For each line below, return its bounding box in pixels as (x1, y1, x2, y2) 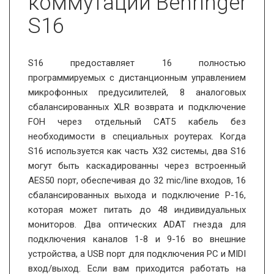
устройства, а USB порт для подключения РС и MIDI (28, 248, 246, 259)
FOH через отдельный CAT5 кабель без (28, 116, 246, 127)
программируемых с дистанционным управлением (28, 72, 246, 83)
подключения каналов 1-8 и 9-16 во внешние (28, 233, 246, 245)
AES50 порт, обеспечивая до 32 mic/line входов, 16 (28, 174, 246, 186)
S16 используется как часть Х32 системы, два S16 (28, 145, 246, 157)
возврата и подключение (130, 101, 246, 113)
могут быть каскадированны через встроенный (28, 160, 246, 171)
